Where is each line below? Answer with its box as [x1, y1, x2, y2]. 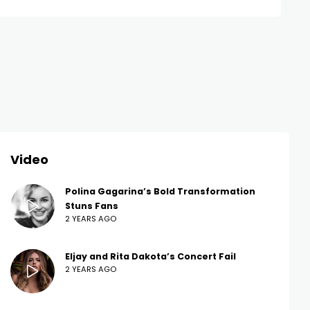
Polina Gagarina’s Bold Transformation [65, 185, 255, 198]
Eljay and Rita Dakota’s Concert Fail [65, 250, 236, 263]
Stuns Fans [65, 200, 118, 212]
